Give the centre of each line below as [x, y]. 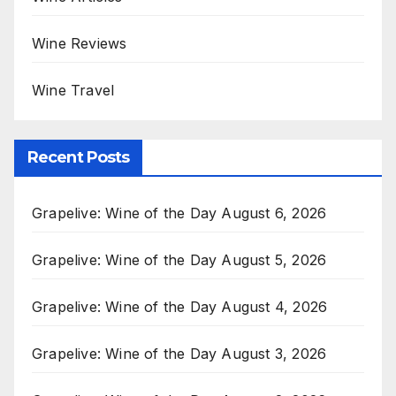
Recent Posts [79, 158]
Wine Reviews [80, 44]
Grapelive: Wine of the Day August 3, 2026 [179, 354]
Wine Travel [73, 91]
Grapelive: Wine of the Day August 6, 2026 [179, 213]
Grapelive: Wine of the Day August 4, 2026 [180, 307]
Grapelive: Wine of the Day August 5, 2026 [179, 260]
